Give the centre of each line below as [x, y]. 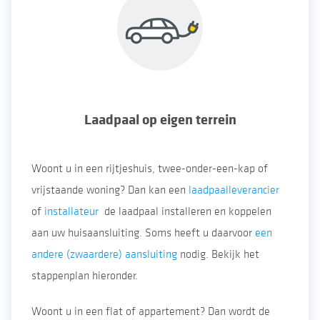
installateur [71, 211]
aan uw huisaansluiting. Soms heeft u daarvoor [143, 233]
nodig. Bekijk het [218, 254]
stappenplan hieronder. [85, 276]
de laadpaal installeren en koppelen [185, 211]
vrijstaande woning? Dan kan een [110, 190]
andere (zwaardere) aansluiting [104, 254]
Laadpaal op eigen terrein [160, 120]
